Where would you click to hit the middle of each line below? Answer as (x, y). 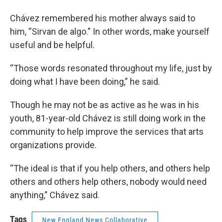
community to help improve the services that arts (107, 132)
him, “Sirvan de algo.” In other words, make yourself (110, 31)
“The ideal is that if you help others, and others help (110, 168)
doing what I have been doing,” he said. (85, 82)
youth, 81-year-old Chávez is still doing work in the (108, 118)
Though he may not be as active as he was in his (105, 105)
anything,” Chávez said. (55, 195)
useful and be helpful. (52, 45)
